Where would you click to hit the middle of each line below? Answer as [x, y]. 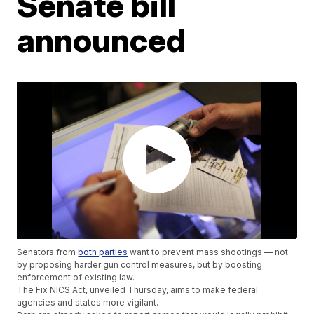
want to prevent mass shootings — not [208, 252]
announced [102, 40]
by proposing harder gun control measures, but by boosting [140, 265]
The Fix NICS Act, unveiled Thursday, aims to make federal [138, 290]
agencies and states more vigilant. [88, 303]
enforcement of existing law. [77, 278]
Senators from [48, 252]
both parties [103, 252]
